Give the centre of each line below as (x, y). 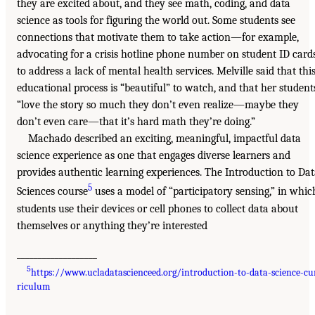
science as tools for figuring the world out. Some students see (156, 21)
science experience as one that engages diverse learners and (154, 156)
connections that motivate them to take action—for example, (158, 38)
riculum (33, 287)
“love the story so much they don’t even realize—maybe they (158, 105)
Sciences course (52, 192)
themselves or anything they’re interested (112, 225)
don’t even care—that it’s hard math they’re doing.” (136, 122)
